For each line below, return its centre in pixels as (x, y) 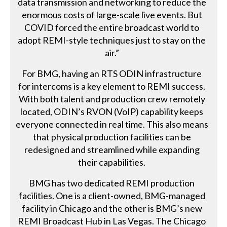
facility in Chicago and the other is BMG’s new (112, 208)
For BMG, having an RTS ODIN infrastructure (112, 73)
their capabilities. (112, 162)
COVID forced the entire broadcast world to (112, 27)
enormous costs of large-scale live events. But (112, 14)
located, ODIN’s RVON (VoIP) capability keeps (112, 111)
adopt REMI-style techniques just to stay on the (112, 40)
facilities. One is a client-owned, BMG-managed (112, 195)
